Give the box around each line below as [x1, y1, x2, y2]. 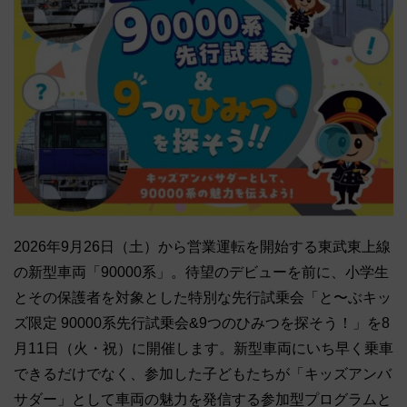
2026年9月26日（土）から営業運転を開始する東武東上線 [14, 238, 391, 254]
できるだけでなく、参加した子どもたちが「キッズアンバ [14, 365, 392, 382]
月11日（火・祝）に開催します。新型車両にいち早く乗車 [14, 340, 393, 356]
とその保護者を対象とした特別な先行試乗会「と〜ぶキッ [14, 289, 392, 305]
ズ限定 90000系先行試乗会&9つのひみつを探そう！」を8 [14, 314, 390, 331]
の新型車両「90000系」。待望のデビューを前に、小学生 [14, 263, 389, 280]
